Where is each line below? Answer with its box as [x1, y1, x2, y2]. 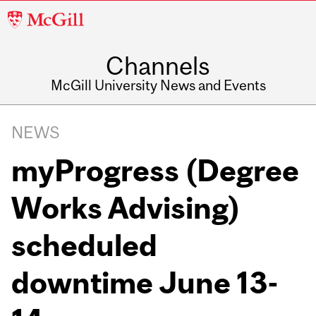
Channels [106, 51, 210, 80]
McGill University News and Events [50, 77, 266, 94]
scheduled [11, 227, 158, 262]
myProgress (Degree [11, 152, 300, 188]
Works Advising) [11, 190, 241, 225]
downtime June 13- [11, 265, 279, 300]
